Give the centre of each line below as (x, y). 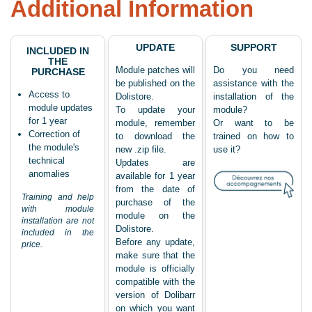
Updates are (155, 163)
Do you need (253, 70)
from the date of (155, 189)
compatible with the (155, 282)
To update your (155, 110)
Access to (49, 95)
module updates (61, 108)
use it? (227, 150)
